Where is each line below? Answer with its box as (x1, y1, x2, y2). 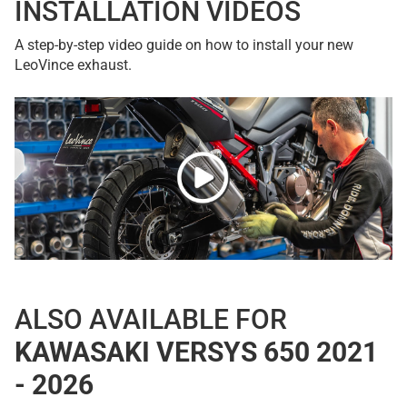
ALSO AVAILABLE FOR (15, 303, 287, 335)
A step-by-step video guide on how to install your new (15, 36, 353, 54)
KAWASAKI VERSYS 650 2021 (15, 335, 378, 368)
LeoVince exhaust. (15, 56, 132, 74)
